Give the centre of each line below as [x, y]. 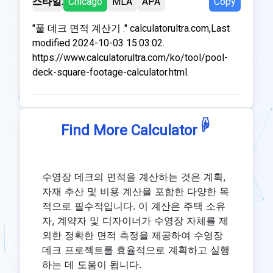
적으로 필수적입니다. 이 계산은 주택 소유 [134, 206]
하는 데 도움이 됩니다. [92, 264]
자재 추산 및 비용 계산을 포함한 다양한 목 [136, 191]
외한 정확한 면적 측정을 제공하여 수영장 [133, 235]
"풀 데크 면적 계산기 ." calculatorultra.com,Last [131, 28]
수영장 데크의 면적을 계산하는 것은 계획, [134, 177]
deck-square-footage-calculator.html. [111, 72]
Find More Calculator [129, 130]
